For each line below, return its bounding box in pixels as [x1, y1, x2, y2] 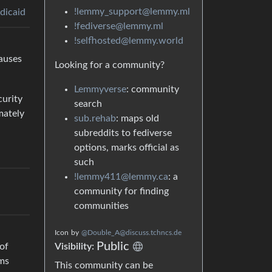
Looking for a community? [55, 60, 165, 70]
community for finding [74, 186, 169, 196]
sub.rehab [74, 114, 116, 123]
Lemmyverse [74, 84, 126, 94]
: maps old [116, 114, 159, 123]
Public [97, 240, 129, 253]
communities [74, 201, 129, 211]
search [74, 99, 102, 109]
